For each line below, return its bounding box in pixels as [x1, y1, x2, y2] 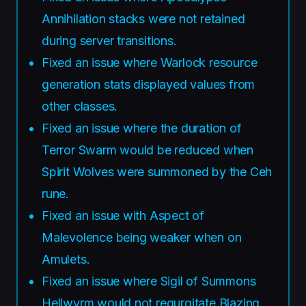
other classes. [42, 98, 118, 113]
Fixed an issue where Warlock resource [42, 55, 258, 70]
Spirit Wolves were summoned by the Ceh [42, 164, 273, 179]
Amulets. [42, 251, 90, 266]
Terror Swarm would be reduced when [42, 142, 253, 157]
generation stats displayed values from [42, 76, 255, 92]
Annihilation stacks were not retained [42, 11, 245, 26]
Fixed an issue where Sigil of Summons [42, 273, 256, 288]
